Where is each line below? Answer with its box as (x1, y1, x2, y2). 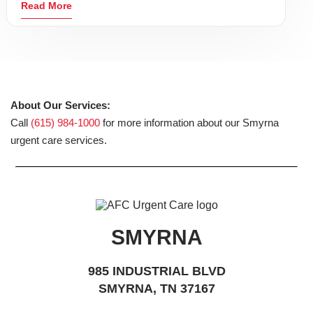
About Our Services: (10, 99, 110, 111)
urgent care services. (10, 134, 107, 146)
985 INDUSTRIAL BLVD (87, 264, 226, 278)
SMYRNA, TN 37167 (98, 282, 215, 296)
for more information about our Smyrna (100, 117, 279, 129)
